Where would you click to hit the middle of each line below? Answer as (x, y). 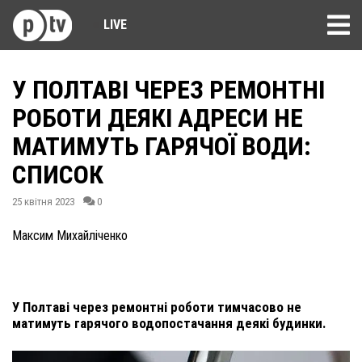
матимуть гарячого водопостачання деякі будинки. (169, 323)
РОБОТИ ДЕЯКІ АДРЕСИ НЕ (158, 118)
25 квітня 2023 (43, 202)
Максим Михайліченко (70, 236)
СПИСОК (58, 175)
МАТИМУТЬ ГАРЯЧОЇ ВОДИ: (162, 146)
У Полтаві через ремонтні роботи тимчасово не (157, 307)
